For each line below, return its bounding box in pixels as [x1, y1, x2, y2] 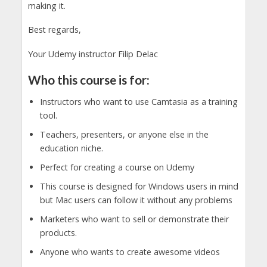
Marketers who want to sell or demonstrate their [39, 213, 229, 225]
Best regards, [27, 24, 81, 36]
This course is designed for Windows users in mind [39, 180, 238, 192]
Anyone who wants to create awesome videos [39, 246, 220, 257]
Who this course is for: [27, 73, 150, 88]
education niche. [39, 142, 103, 154]
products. [39, 226, 77, 238]
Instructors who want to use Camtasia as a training [39, 95, 238, 107]
